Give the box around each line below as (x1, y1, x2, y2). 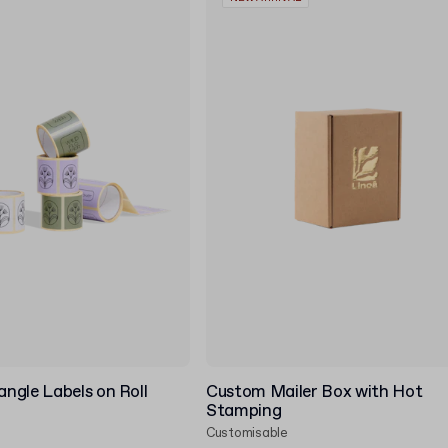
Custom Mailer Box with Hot (206, 381, 423, 404)
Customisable (206, 425, 288, 442)
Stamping (206, 400, 282, 423)
